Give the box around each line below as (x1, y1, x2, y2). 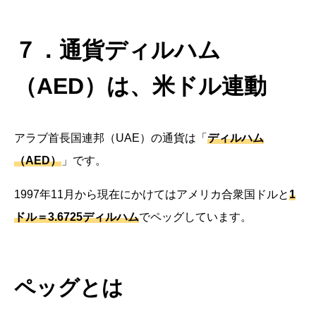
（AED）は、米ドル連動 (14, 73, 267, 99)
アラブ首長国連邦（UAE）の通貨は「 (14, 132, 207, 145)
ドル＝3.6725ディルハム (14, 211, 139, 224)
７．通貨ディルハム (14, 37, 221, 63)
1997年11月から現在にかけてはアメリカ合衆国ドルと (14, 188, 289, 201)
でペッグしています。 (139, 211, 252, 224)
